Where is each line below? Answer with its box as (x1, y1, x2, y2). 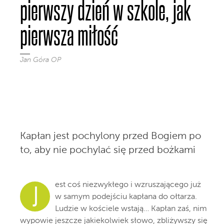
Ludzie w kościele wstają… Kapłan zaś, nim (55, 205, 207, 213)
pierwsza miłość (20, 20, 118, 49)
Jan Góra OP (20, 56, 61, 63)
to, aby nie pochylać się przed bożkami (20, 145, 195, 155)
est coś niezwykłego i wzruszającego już (55, 181, 201, 189)
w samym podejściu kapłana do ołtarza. (55, 193, 197, 201)
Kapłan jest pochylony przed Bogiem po (20, 131, 201, 141)
